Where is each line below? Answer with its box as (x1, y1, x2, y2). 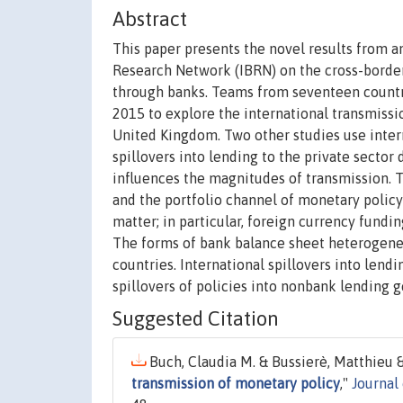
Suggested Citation (112, 307, 279, 331)
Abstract (112, 7, 187, 31)
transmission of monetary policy (131, 375, 340, 392)
